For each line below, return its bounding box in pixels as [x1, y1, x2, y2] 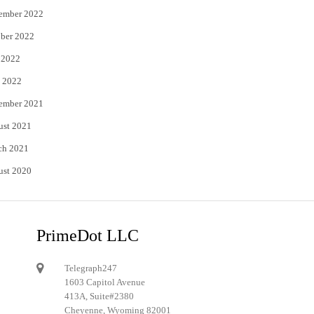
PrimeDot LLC [36, 226, 139, 245]
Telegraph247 [64, 263, 117, 273]
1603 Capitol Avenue [64, 277, 145, 287]
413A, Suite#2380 [64, 291, 134, 301]
